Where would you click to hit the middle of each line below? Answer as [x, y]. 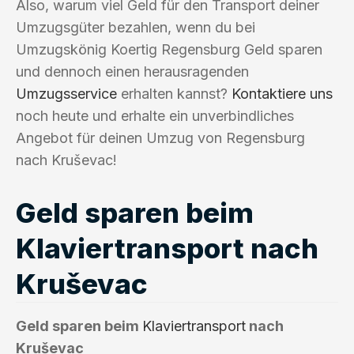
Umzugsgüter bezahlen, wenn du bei [136, 27]
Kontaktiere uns [282, 93]
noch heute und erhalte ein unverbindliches [155, 115]
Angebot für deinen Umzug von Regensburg [160, 137]
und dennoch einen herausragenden [132, 71]
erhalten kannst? [174, 93]
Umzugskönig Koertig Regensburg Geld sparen [169, 49]
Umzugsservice [66, 93]
